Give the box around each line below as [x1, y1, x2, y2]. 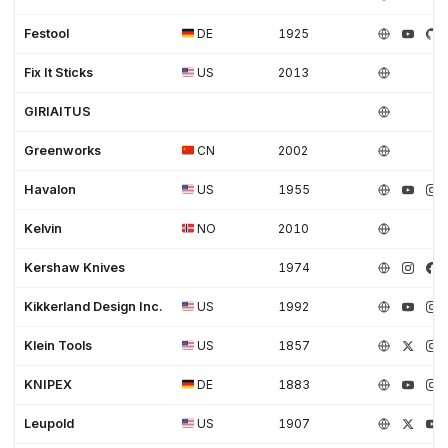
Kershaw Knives [24, 259, 126, 275]
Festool [24, 25, 70, 41]
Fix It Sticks [24, 64, 94, 80]
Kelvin [24, 220, 63, 236]
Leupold [24, 415, 75, 431]
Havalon [24, 181, 77, 197]
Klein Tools [24, 337, 93, 353]
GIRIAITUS [24, 103, 92, 119]
